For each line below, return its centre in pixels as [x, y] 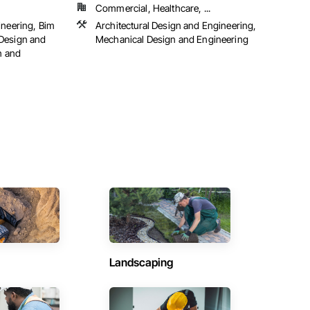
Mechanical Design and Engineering [172, 39]
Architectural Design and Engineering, [176, 26]
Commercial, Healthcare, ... [153, 8]
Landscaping [141, 263]
